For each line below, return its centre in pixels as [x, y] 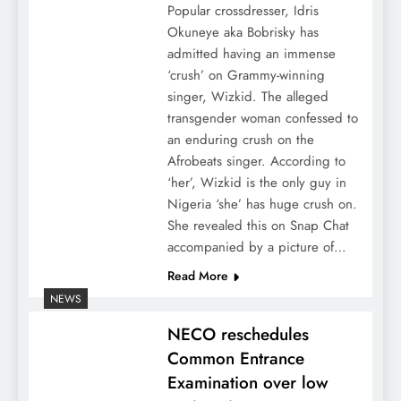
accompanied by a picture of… [256, 247]
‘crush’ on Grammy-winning [246, 76]
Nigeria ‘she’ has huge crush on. [262, 205]
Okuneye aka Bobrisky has [243, 33]
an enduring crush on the [240, 140]
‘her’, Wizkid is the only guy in [256, 183]
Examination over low [247, 383]
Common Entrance [235, 359]
